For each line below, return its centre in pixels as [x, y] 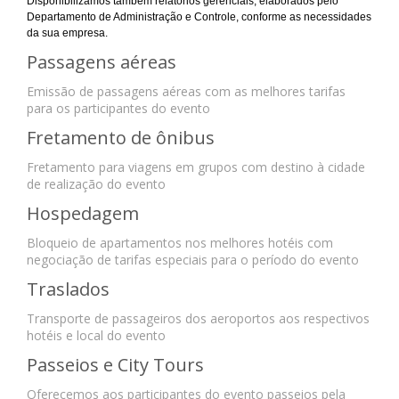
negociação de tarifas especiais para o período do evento [193, 260]
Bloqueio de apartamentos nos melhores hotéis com [180, 243]
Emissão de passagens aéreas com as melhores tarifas [186, 92]
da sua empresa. [67, 33]
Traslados [68, 289]
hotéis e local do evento [96, 336]
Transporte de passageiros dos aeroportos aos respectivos [198, 319]
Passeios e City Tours [115, 365]
